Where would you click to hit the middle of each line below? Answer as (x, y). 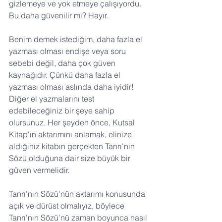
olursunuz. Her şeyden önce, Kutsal (73, 123)
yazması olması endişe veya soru (68, 51)
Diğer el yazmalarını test (53, 99)
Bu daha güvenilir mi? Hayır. (58, 16)
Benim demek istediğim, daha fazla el (77, 39)
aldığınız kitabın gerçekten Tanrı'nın (73, 146)
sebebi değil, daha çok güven (63, 63)
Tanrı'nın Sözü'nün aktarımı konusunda (78, 194)
